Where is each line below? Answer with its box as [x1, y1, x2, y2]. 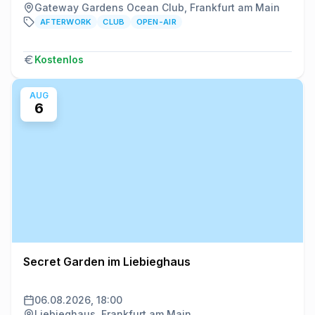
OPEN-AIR [136, 16, 176, 27]
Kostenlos [34, 53, 84, 65]
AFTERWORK [40, 16, 92, 27]
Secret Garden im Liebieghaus [23, 254, 191, 269]
